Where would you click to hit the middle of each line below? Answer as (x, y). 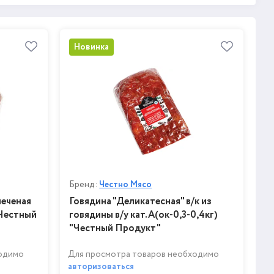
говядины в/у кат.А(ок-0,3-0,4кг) (144, 215)
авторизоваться (101, 266)
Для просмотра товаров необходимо (144, 254)
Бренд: (84, 184)
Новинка (92, 47)
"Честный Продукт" (115, 228)
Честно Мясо (126, 184)
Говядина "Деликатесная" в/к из (141, 201)
